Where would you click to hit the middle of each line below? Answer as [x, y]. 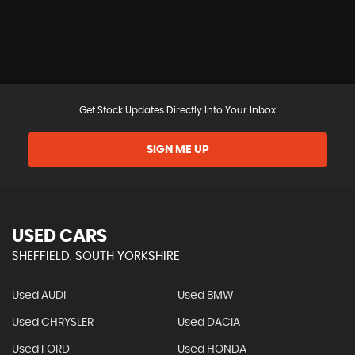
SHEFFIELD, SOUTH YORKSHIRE [96, 257]
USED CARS [59, 237]
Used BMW [205, 296]
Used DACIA [208, 323]
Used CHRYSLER [53, 323]
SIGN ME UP [177, 150]
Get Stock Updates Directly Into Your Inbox [177, 111]
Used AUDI [39, 296]
